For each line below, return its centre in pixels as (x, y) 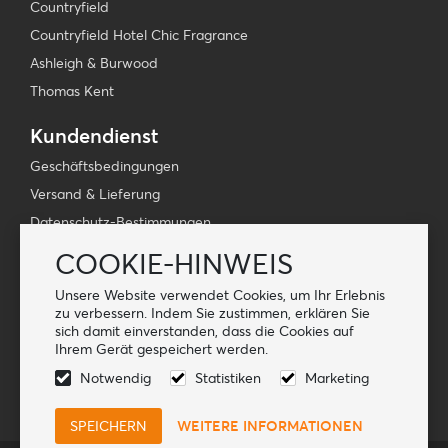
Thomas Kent (72, 91)
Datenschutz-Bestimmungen (120, 222)
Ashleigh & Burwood (94, 63)
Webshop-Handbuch (97, 250)
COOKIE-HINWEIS (174, 264)
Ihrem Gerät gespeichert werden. (161, 349)
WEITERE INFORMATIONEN (270, 426)
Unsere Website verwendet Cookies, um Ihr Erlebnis (220, 295)
